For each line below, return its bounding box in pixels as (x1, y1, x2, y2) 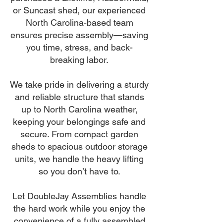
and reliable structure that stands (14, 92, 144, 102)
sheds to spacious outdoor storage (11, 141, 148, 152)
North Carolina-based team (25, 17, 133, 28)
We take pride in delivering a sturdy (10, 79, 149, 90)
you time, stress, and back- (26, 42, 133, 53)
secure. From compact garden (20, 129, 138, 139)
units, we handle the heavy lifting (15, 154, 144, 164)
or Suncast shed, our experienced (13, 5, 146, 15)
